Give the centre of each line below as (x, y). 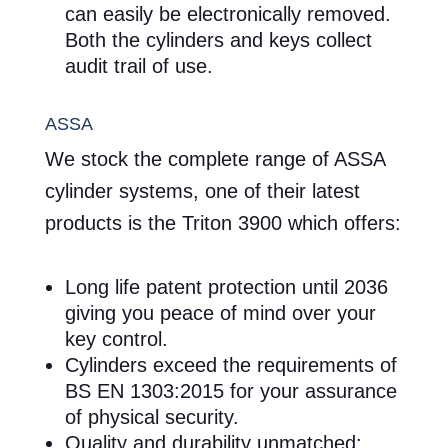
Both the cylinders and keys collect (218, 39)
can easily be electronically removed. (227, 13)
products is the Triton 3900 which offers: (222, 223)
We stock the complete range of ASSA (214, 159)
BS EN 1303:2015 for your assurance (230, 391)
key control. (116, 339)
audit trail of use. (138, 65)
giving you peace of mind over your (220, 313)
